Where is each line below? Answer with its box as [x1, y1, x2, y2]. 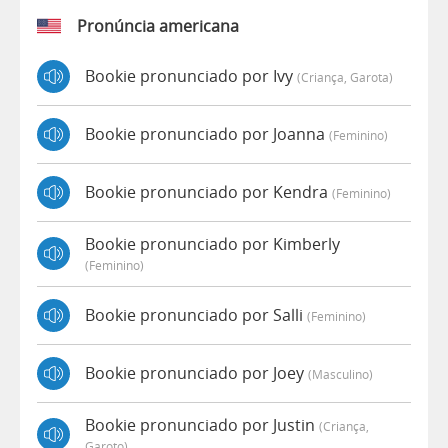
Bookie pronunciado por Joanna [85, 123, 329, 146]
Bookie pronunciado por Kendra [85, 181, 332, 204]
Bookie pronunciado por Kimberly [85, 232, 340, 255]
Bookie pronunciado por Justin [85, 413, 319, 436]
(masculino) [308, 366, 373, 383]
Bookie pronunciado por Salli [85, 304, 307, 327]
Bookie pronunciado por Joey [85, 362, 308, 385]
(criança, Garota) [297, 69, 393, 86]
